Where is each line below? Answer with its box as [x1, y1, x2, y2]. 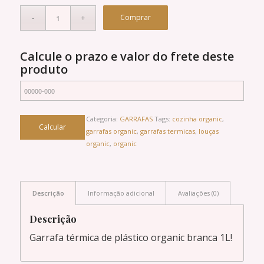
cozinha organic [171, 114, 222, 123]
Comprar [120, 12, 151, 22]
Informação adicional [87, 188, 154, 197]
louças [198, 126, 219, 136]
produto [19, 61, 68, 77]
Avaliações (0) [177, 188, 219, 197]
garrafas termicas [140, 126, 195, 136]
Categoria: [85, 114, 120, 123]
